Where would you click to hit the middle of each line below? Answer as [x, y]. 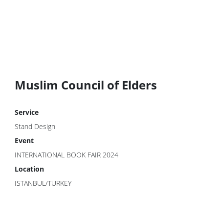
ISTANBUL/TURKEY [43, 183]
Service [27, 112]
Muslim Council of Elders [86, 85]
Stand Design [35, 126]
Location [29, 169]
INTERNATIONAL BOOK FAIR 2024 [66, 155]
